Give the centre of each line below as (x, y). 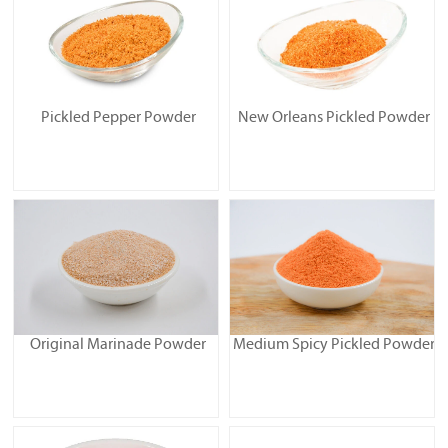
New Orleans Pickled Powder (334, 118)
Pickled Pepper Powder (118, 118)
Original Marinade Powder (118, 345)
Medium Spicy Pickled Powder (334, 345)
